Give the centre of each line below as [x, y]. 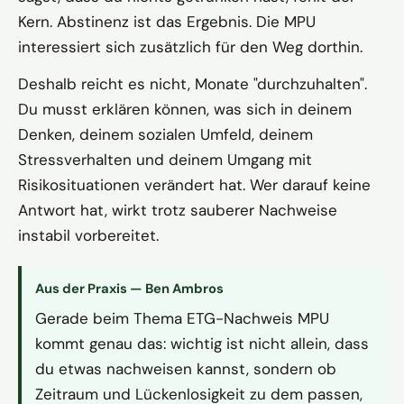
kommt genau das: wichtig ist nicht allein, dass [202, 344]
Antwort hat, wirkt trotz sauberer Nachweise [178, 211]
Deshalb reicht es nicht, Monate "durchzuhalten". [193, 84]
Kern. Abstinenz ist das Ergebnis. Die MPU [167, 22]
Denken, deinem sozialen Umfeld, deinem [165, 135]
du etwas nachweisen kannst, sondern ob [186, 369]
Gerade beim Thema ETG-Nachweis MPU [182, 319]
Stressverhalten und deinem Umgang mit [165, 160]
